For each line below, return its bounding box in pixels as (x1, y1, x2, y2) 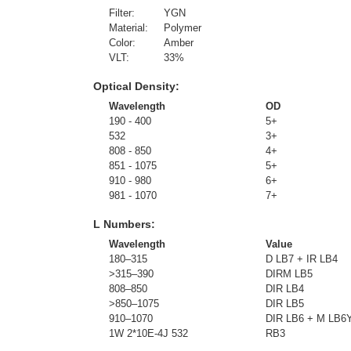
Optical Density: (93, 80, 179, 92)
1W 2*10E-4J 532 (109, 327, 188, 339)
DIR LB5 (266, 298, 304, 309)
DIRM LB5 (266, 268, 313, 280)
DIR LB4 (266, 283, 304, 295)
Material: (109, 22, 148, 34)
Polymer (164, 22, 201, 34)
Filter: (109, 7, 135, 19)
